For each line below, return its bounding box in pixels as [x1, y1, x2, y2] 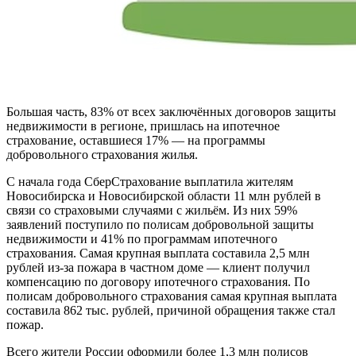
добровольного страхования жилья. [6, 148, 198, 162]
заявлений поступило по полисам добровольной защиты [6, 218, 314, 232]
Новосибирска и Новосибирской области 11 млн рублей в [6, 189, 321, 203]
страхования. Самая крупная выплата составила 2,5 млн [6, 246, 310, 261]
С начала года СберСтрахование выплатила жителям [6, 175, 293, 189]
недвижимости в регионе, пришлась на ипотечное [6, 119, 280, 133]
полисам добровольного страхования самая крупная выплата [6, 289, 337, 304]
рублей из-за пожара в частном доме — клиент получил [6, 261, 310, 275]
